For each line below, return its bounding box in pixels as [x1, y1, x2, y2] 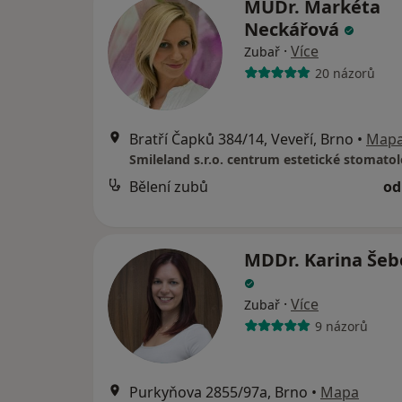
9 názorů [314, 317, 368, 335]
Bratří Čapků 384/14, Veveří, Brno [129, 129, 354, 149]
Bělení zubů [129, 177, 208, 197]
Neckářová [244, 17, 344, 41]
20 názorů [314, 64, 375, 82]
